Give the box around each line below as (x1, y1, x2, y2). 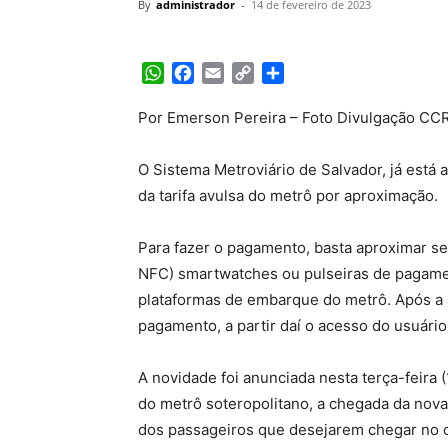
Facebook (194, 62, 269, 83)
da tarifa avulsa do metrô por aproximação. (138, 185, 438, 205)
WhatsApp (164, 62, 242, 83)
